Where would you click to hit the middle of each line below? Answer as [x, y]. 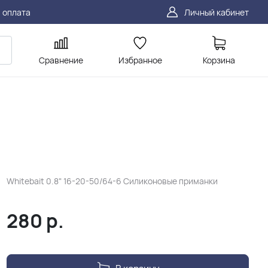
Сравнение [61, 60]
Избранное [140, 60]
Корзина [219, 60]
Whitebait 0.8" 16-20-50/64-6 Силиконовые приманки [112, 181]
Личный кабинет [217, 12]
